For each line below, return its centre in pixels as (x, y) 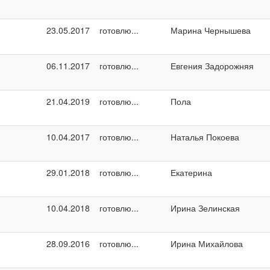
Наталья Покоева (205, 137)
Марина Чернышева (211, 30)
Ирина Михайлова (207, 243)
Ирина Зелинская (205, 208)
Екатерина (191, 172)
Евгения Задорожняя (212, 65)
